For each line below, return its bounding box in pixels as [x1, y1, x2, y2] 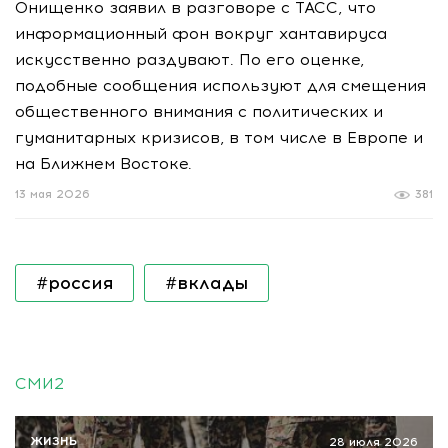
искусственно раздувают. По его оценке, [15, 49, 364, 69]
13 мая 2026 [15, 187, 90, 201]
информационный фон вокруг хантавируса [15, 23, 387, 43]
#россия [36, 271, 113, 294]
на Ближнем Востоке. [15, 153, 192, 173]
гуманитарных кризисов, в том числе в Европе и [15, 127, 423, 147]
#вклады [165, 271, 248, 294]
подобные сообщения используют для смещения [15, 75, 426, 95]
